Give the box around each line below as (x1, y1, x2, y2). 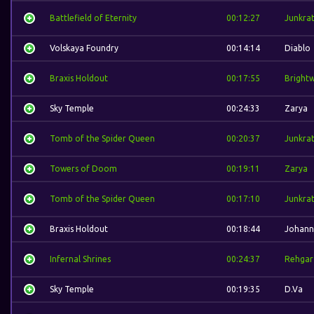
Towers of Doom (50, 164, 117, 173)
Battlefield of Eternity (50, 13, 137, 22)
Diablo (285, 43, 310, 53)
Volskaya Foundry (50, 43, 118, 53)
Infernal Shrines (50, 254, 111, 264)
